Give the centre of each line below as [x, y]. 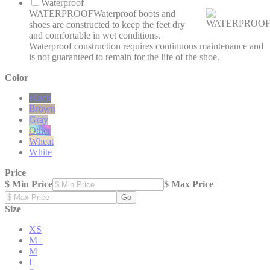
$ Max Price [189, 184]
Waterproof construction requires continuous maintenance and [146, 46]
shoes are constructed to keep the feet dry [107, 24]
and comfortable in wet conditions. [95, 35]
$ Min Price [29, 184]
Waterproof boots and [134, 13]
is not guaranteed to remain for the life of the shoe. [124, 57]
